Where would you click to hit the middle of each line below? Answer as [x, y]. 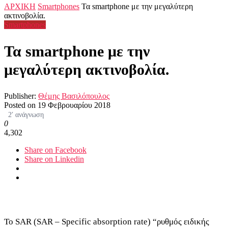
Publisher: [21, 96]
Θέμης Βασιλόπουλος [74, 96]
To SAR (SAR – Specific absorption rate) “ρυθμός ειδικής [107, 222]
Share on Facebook [55, 150]
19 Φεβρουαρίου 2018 [74, 105]
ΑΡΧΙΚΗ [20, 7]
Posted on [21, 105]
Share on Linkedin [54, 159]
